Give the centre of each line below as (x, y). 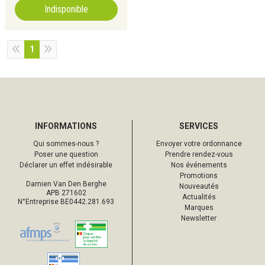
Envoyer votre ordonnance (199, 144)
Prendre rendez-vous (199, 154)
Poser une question (66, 154)
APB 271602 (66, 193)
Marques (199, 208)
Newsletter (199, 218)
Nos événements (199, 165)
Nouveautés (199, 186)
